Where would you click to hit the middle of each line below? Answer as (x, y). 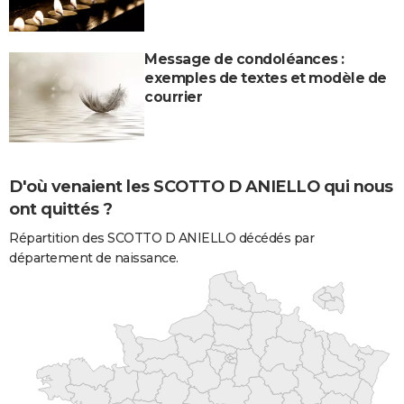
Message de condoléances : (244, 59)
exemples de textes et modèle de (266, 78)
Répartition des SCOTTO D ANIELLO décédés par (161, 239)
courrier (173, 96)
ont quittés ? (61, 210)
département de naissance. (94, 258)
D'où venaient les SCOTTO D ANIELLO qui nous (201, 187)
